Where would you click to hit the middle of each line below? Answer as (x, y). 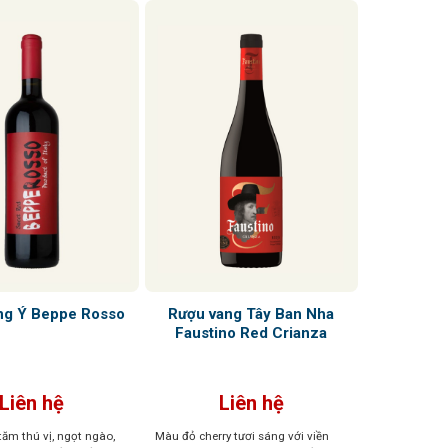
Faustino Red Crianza (251, 332)
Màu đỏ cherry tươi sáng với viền (241, 435)
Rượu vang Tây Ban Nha (251, 313)
